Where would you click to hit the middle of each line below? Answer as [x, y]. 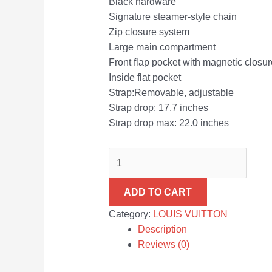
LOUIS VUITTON [190, 214]
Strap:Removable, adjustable [171, 92]
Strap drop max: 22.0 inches [168, 123]
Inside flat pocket [144, 77]
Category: [131, 214]
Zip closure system [149, 32]
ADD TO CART [158, 192]
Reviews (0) [163, 244]
